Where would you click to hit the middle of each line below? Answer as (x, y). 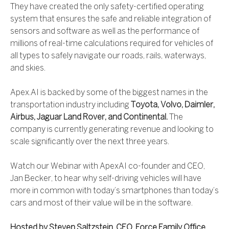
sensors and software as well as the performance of (105, 32)
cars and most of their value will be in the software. (101, 203)
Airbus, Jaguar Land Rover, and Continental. (89, 118)
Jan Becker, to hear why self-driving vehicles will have (106, 179)
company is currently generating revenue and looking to (112, 130)
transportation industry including (71, 105)
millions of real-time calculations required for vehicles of (112, 44)
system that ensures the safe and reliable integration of (111, 19)
